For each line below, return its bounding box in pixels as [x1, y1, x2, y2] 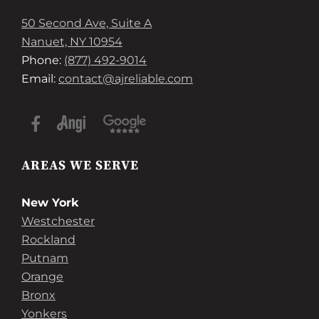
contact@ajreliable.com [58, 72, 193, 85]
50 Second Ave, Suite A [21, 16, 152, 30]
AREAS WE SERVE [21, 157, 139, 174]
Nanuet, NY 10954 [21, 35, 122, 48]
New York [21, 196, 78, 209]
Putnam [21, 251, 68, 265]
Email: [21, 72, 58, 85]
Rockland [21, 233, 75, 246]
